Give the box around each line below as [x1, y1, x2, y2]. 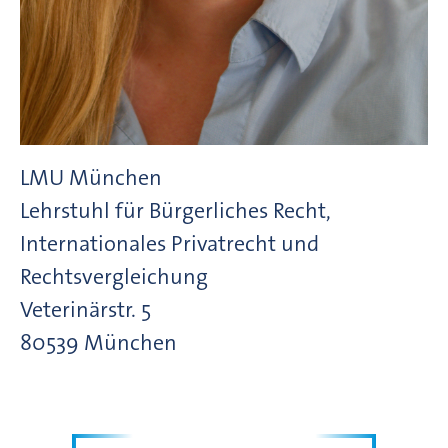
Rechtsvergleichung [20, 261, 208, 291]
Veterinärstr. [20, 294, 136, 324]
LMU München [20, 162, 162, 192]
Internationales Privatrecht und [20, 228, 319, 258]
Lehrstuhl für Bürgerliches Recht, [20, 195, 331, 225]
